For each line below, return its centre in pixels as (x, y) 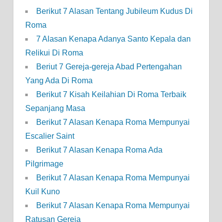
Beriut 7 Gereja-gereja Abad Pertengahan (109, 67)
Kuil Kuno (42, 192)
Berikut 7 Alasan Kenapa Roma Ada (99, 150)
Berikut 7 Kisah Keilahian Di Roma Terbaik (111, 95)
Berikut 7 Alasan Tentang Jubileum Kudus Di (114, 11)
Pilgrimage (44, 164)
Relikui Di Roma (54, 53)
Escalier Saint (50, 136)
